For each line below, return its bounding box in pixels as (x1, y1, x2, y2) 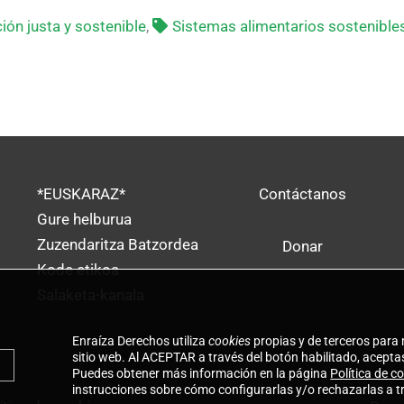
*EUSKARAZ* (36, 185, 125, 204)
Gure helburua (36, 210, 132, 229)
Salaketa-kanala (36, 286, 144, 305)
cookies (208, 334, 252, 348)
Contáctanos (259, 185, 347, 204)
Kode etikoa (36, 261, 119, 280)
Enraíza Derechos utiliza (72, 334, 209, 348)
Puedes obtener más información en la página (72, 366, 331, 381)
